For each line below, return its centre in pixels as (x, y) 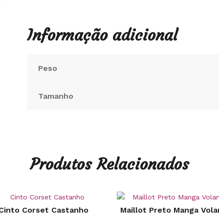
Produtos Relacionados (109, 164)
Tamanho (55, 96)
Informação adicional (102, 35)
